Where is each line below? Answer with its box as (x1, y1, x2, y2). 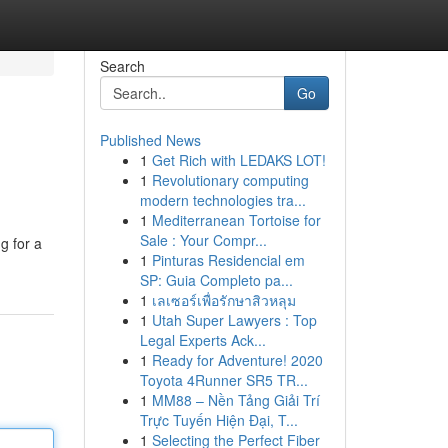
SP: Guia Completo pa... (139, 270, 293, 290)
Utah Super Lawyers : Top (151, 310, 317, 330)
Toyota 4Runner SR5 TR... (139, 370, 308, 390)
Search (99, 56, 145, 76)
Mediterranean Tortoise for (151, 210, 321, 230)
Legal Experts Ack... (139, 330, 266, 350)
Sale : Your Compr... (139, 230, 267, 250)
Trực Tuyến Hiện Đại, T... (139, 410, 298, 430)
